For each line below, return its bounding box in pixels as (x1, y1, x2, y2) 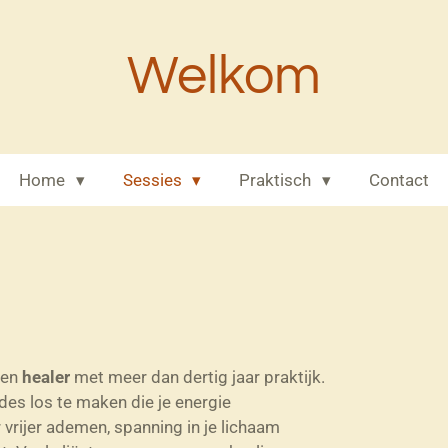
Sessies (122, 169, 186, 190)
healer (18, 367, 70, 387)
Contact (369, 169, 430, 190)
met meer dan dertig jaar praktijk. (70, 367, 325, 387)
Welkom (127, 49, 321, 104)
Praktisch (239, 169, 316, 190)
